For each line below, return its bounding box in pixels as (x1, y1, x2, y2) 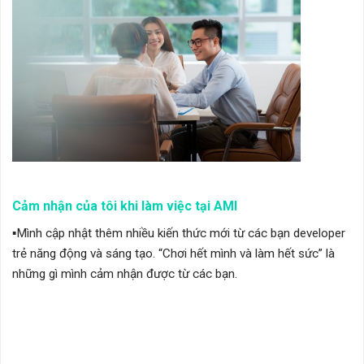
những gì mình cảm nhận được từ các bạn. (12, 266, 237, 281)
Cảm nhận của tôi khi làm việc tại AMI (12, 197, 237, 214)
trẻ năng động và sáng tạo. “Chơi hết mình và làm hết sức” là (12, 245, 335, 261)
